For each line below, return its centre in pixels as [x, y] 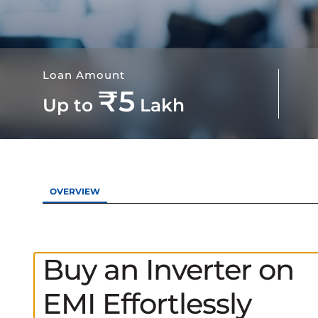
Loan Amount [84, 75]
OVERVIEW [75, 191]
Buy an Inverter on [168, 270]
